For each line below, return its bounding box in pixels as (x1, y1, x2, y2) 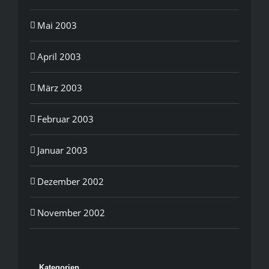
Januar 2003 (37, 144, 88, 156)
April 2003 (37, 50, 81, 62)
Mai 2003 (37, 19, 77, 31)
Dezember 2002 (37, 175, 104, 187)
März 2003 (37, 81, 82, 94)
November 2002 (37, 206, 105, 219)
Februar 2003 (37, 112, 94, 125)
